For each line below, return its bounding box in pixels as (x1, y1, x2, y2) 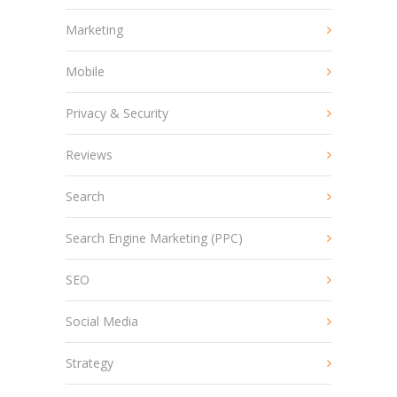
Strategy (66, 354, 113, 371)
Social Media (66, 313, 138, 330)
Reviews (66, 146, 113, 163)
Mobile (66, 63, 105, 80)
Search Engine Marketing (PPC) (66, 230, 243, 246)
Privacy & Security (66, 105, 168, 121)
